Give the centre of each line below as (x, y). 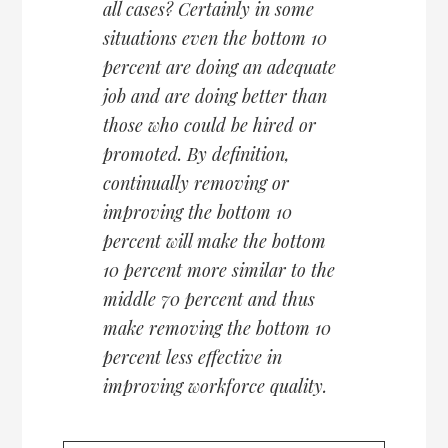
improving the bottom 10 (197, 212)
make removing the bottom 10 (216, 328)
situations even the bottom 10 (214, 38)
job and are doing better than (214, 96)
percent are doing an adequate (219, 67)
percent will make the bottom (214, 241)
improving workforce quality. (214, 386)
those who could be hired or (209, 125)
